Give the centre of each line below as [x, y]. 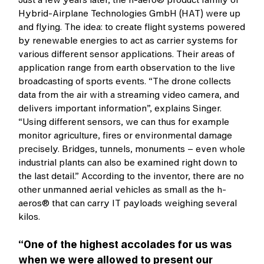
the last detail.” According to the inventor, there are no [131, 176]
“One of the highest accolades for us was [125, 245]
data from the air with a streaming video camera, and [129, 95]
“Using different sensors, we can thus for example [124, 122]
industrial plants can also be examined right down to [128, 162]
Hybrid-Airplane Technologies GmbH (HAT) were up [130, 13]
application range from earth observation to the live [127, 67]
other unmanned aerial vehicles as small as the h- [123, 189]
